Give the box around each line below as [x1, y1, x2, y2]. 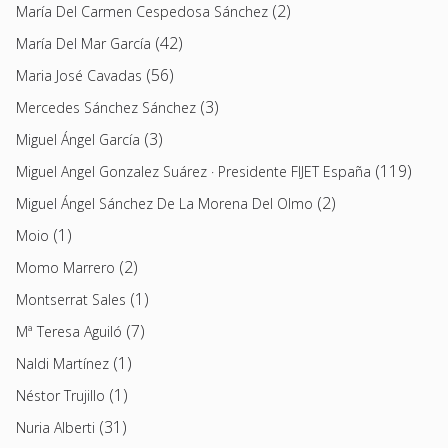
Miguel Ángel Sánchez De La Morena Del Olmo [16, 193, 313, 213]
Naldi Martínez [16, 353, 109, 373]
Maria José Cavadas [16, 65, 142, 85]
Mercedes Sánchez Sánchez [16, 97, 196, 117]
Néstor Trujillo [16, 385, 105, 405]
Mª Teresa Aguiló [16, 321, 122, 341]
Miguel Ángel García [16, 129, 140, 149]
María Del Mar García [16, 33, 151, 53]
